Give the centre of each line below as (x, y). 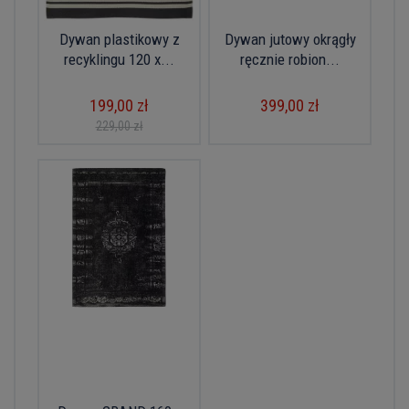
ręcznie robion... (290, 59)
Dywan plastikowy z (119, 39)
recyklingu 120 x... (119, 59)
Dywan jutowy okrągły (290, 39)
